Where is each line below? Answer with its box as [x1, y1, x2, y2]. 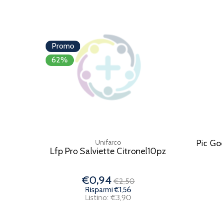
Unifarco [95, 138, 121, 147]
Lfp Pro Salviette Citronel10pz [50, 146, 166, 157]
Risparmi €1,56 [85, 185, 131, 194]
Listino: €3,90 [85, 193, 132, 202]
